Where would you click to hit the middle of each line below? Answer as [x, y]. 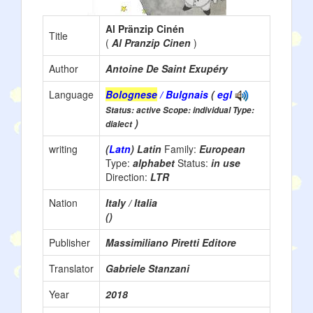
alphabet [155, 163]
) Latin [147, 149]
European [222, 149]
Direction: [128, 177]
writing [63, 149]
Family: [182, 149]
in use [226, 163]
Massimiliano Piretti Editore [171, 242]
